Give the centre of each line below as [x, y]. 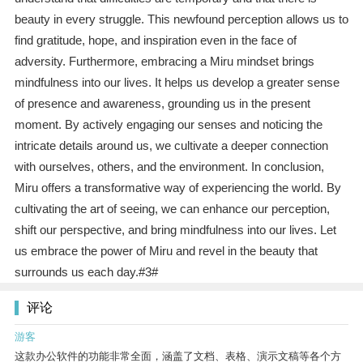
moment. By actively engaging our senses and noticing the [168, 125]
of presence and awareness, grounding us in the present [162, 104]
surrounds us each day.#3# [86, 272]
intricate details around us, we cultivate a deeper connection [171, 146]
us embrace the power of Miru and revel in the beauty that [166, 251]
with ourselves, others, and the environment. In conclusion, [169, 167]
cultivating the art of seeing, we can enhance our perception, [172, 209]
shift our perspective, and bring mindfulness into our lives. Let [175, 230]
